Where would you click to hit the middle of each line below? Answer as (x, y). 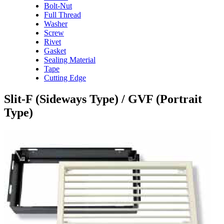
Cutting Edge (65, 77)
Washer (56, 23)
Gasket (55, 50)
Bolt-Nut (58, 5)
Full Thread (62, 14)
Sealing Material (70, 59)
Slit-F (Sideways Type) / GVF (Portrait (103, 99)
